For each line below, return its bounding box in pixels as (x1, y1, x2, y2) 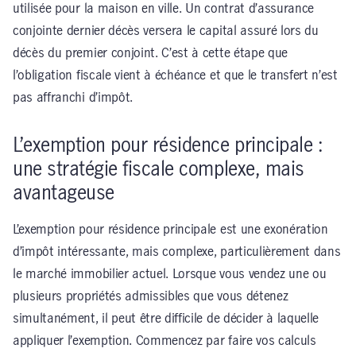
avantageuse (13, 183, 114, 203)
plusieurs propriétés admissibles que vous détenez (13, 289, 288, 303)
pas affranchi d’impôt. (13, 91, 133, 104)
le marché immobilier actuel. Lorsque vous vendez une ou (13, 267, 327, 281)
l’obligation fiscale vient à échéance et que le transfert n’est (13, 68, 338, 82)
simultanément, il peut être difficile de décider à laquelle (13, 311, 319, 325)
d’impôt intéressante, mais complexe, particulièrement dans (13, 245, 341, 258)
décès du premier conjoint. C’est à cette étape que (13, 46, 288, 60)
